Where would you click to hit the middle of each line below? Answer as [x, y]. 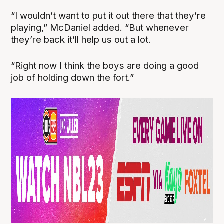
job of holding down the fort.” [73, 78]
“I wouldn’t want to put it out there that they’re [109, 16]
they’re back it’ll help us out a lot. [81, 40]
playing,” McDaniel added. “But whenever [100, 28]
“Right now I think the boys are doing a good [105, 66]
